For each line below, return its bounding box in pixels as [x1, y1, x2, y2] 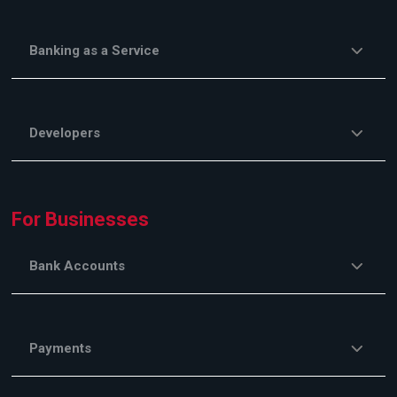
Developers [29, 125, 101, 142]
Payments [29, 340, 92, 357]
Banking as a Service [29, 43, 160, 59]
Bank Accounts [29, 258, 126, 275]
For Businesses [12, 208, 150, 231]
